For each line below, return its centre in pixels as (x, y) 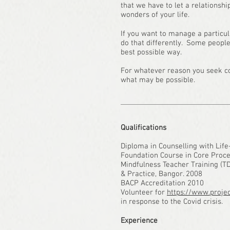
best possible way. (152, 52)
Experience (139, 221)
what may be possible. (158, 80)
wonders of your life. (155, 15)
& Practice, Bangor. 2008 (161, 174)
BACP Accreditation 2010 (162, 183)
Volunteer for (144, 193)
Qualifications (143, 128)
